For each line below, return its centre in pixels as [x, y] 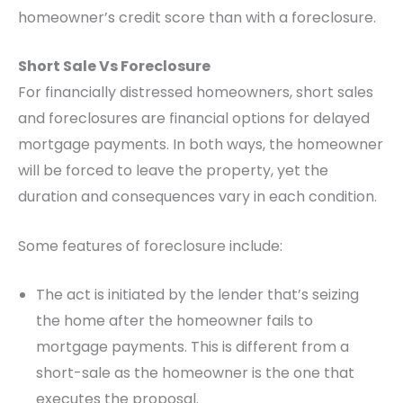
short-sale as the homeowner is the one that [195, 373]
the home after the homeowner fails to [175, 321]
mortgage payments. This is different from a [193, 347]
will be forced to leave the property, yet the [173, 171]
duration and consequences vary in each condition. [199, 197]
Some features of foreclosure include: [150, 246]
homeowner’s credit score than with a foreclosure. [197, 17]
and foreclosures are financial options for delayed [194, 119]
